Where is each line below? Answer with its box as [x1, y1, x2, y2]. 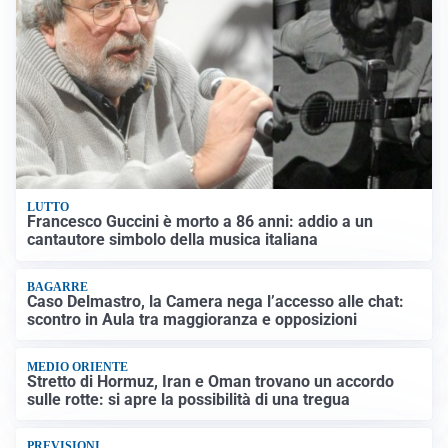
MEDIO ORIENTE [27, 359, 129, 374]
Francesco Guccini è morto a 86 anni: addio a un [27, 212, 374, 232]
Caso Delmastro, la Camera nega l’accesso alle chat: [27, 292, 405, 312]
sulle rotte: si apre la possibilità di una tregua [27, 389, 351, 409]
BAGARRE [27, 279, 89, 294]
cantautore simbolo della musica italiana [27, 230, 319, 250]
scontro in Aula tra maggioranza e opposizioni [27, 310, 358, 330]
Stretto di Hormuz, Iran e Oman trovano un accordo [27, 371, 395, 391]
